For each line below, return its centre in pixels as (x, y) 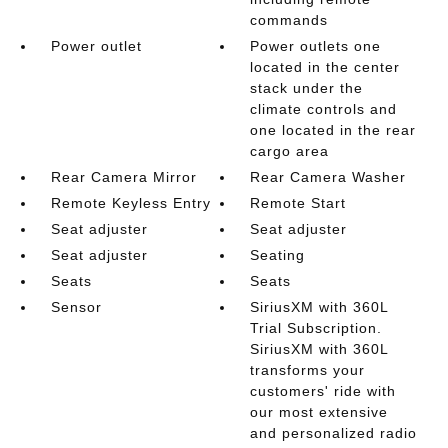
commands (289, 20)
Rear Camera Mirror (123, 177)
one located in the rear (333, 130)
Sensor (76, 307)
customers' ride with (323, 391)
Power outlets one (316, 46)
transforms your (308, 370)
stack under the (307, 88)
